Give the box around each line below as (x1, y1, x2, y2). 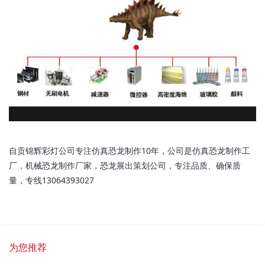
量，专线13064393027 (9, 174, 94, 186)
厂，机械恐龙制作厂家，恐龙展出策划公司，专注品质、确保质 (9, 159, 241, 171)
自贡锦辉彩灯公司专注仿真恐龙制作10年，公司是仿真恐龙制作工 (9, 144, 250, 156)
